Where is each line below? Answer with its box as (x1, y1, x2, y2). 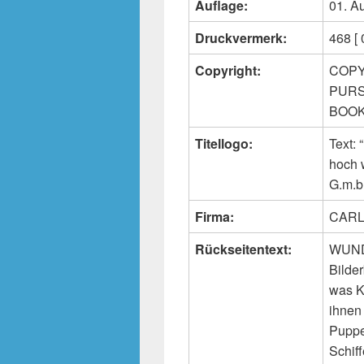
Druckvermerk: (195, 28, 287, 48)
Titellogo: (195, 134, 253, 154)
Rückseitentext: (195, 240, 292, 259)
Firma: (195, 207, 234, 227)
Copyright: (195, 61, 261, 80)
